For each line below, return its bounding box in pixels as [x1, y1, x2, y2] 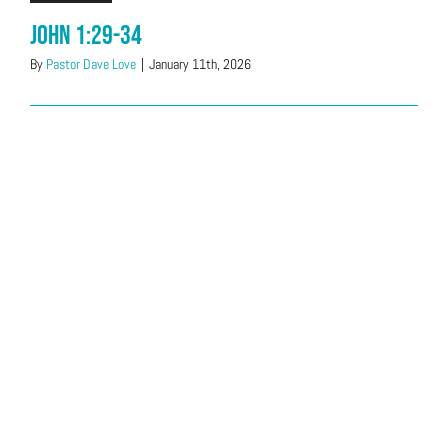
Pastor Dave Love [46, 55, 136, 73]
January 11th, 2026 [149, 55, 251, 73]
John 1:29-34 [30, 20, 142, 52]
